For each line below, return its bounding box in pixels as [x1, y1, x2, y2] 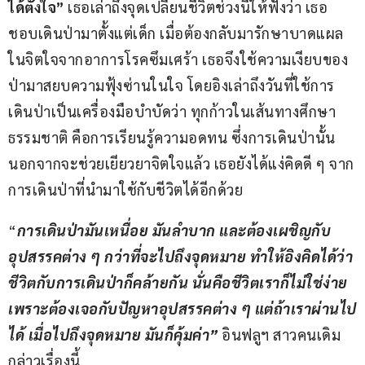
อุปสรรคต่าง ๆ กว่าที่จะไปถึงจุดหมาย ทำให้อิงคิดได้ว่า [8, 247, 357, 266]
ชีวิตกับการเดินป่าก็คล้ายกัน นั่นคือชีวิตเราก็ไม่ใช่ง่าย [8, 273, 351, 292]
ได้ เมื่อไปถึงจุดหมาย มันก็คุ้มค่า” [8, 325, 218, 345]
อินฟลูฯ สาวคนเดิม [218, 325, 341, 345]
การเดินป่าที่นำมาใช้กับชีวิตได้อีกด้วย [8, 180, 243, 200]
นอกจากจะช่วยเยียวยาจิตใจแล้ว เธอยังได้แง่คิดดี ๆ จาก [8, 154, 354, 174]
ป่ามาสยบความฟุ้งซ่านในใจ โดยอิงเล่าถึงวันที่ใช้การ [8, 76, 335, 95]
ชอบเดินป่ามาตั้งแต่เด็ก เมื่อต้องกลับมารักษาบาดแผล [8, 24, 344, 43]
